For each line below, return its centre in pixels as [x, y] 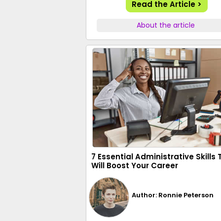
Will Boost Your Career [135, 166]
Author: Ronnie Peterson [173, 195]
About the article [166, 25]
